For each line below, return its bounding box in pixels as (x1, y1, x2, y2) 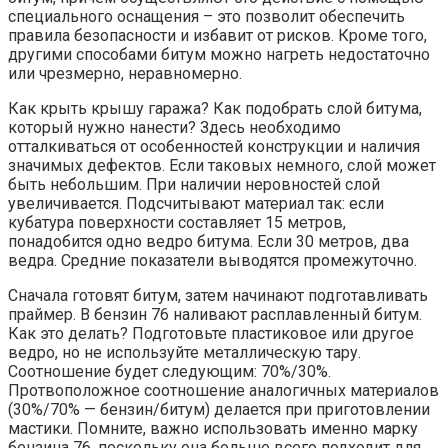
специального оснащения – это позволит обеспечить (8, 6, 405, 26)
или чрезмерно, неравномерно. (8, 63, 242, 83)
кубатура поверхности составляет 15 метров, (8, 212, 346, 232)
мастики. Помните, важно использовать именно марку (8, 418, 418, 438)
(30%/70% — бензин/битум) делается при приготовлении (8, 399, 430, 419)
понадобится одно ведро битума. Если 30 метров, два (8, 231, 409, 251)
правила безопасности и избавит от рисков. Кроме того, (8, 25, 427, 45)
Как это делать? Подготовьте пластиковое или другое (8, 323, 414, 343)
